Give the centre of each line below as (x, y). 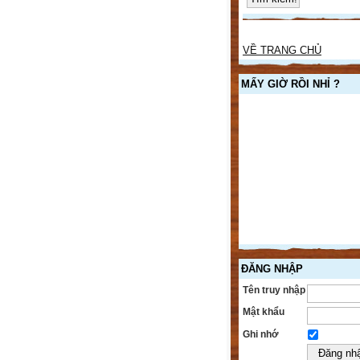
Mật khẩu (264, 312)
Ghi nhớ (261, 334)
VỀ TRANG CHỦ (282, 50)
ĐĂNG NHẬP (272, 268)
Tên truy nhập (274, 290)
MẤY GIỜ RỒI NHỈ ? (290, 84)
